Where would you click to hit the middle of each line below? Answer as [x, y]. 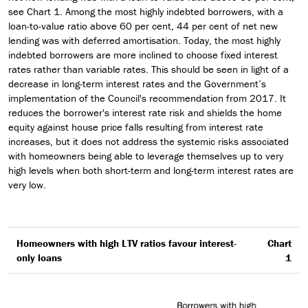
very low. [27, 185]
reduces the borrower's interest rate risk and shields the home [145, 113]
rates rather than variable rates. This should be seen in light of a [148, 69]
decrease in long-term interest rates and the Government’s [137, 84]
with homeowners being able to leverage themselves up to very [146, 156]
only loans [39, 258]
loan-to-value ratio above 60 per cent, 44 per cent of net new [143, 26]
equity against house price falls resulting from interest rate [136, 127]
